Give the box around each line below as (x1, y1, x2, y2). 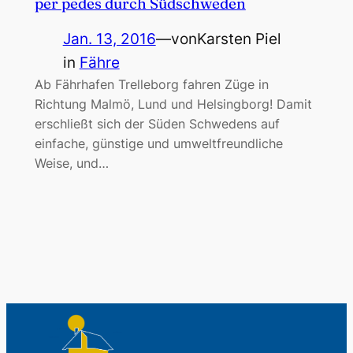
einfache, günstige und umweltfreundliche (34, 135, 283, 151)
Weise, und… (34, 154, 109, 171)
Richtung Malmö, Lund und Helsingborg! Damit (34, 95, 312, 112)
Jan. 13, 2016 (62, 29, 156, 48)
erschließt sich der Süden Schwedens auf (34, 115, 280, 132)
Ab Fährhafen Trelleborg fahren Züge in (34, 76, 269, 92)
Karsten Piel (196, 29, 281, 48)
